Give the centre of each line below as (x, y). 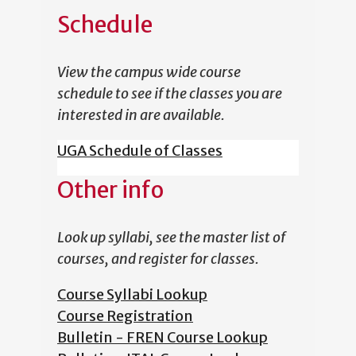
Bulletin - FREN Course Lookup (163, 338)
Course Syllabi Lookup (132, 295)
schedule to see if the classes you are (170, 94)
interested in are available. (141, 115)
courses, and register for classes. (158, 259)
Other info (110, 190)
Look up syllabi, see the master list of (171, 238)
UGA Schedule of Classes (140, 151)
